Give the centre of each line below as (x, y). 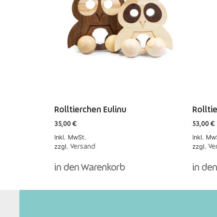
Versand (83, 147)
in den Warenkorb (90, 168)
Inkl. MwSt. (70, 137)
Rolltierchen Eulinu (90, 110)
